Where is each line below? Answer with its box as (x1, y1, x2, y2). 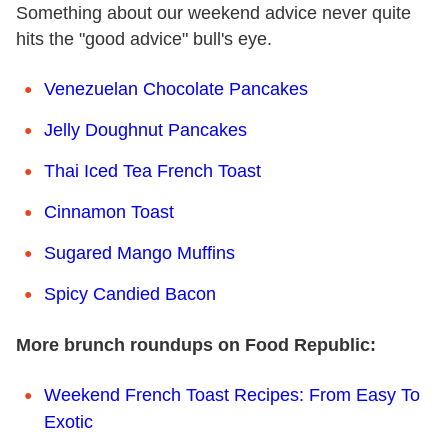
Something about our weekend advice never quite (16, 2, 411, 23)
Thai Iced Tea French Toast (44, 160, 261, 181)
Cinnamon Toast (44, 201, 174, 222)
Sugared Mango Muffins (44, 242, 235, 263)
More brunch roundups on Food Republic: (16, 334, 376, 355)
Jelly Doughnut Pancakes (44, 119, 247, 140)
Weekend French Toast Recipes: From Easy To (44, 384, 420, 405)
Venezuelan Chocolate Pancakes (44, 78, 308, 99)
